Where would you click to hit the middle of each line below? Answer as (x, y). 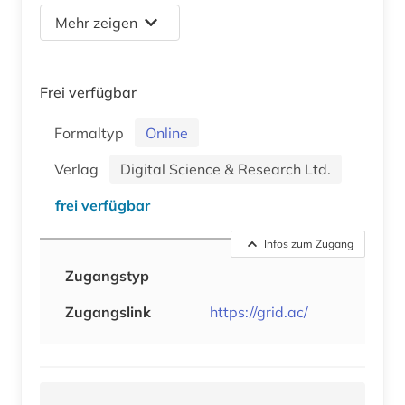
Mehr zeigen (96, 23)
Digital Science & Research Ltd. (226, 170)
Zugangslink (108, 312)
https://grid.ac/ (259, 312)
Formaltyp (93, 133)
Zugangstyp (107, 276)
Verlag (80, 170)
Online (167, 133)
